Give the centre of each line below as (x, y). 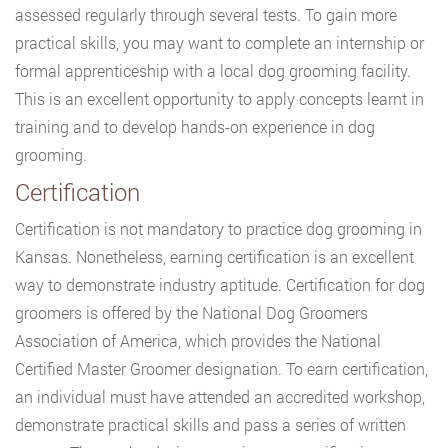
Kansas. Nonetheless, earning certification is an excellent (214, 256)
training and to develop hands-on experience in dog (195, 126)
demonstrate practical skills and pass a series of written (210, 424)
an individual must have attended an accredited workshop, (220, 396)
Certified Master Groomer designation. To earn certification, (221, 368)
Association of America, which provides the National (198, 340)
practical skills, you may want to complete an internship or (219, 42)
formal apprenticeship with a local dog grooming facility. (213, 70)
